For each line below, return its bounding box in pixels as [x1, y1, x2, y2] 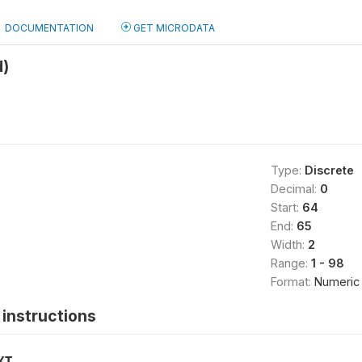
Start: [270, 200, 302, 214]
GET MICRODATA [131, 22, 215, 34]
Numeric [314, 275, 360, 288]
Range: [270, 256, 311, 270]
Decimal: [270, 182, 320, 196]
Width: [270, 238, 308, 251]
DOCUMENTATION [5, 22, 94, 34]
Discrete [304, 163, 354, 177]
